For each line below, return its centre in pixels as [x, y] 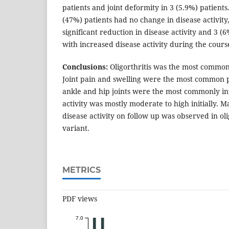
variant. [76, 128]
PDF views [80, 199]
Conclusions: [85, 67]
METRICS [82, 170]
